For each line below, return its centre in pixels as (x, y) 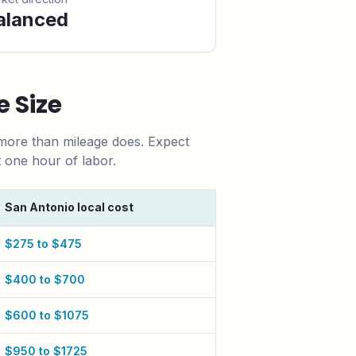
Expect (168, 141)
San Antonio (40, 207)
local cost (104, 207)
